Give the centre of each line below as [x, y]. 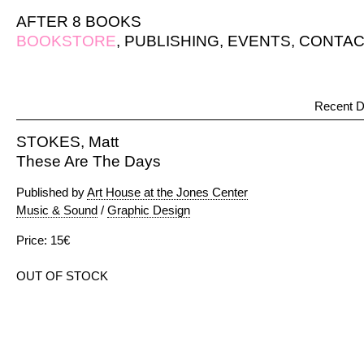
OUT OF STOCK [62, 276]
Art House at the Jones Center [167, 192]
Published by [52, 192]
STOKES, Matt [67, 142]
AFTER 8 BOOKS [79, 22]
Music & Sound [57, 210]
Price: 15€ [43, 240]
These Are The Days [89, 161]
